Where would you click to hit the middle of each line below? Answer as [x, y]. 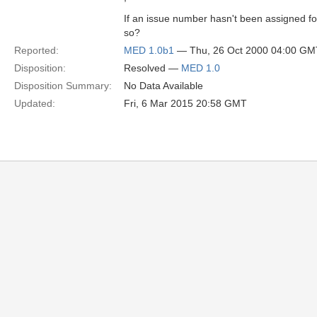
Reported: [36, 50]
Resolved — [152, 68]
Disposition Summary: [63, 86]
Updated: [35, 103]
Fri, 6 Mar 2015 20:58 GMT [185, 103]
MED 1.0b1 [149, 50]
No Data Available [163, 86]
